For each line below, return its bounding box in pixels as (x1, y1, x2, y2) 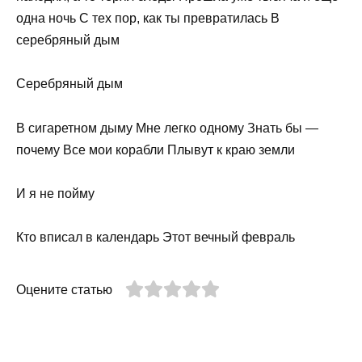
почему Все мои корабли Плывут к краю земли (16, 142, 295, 157)
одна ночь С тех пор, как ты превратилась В (16, 11, 280, 26)
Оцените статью (16, 282, 112, 297)
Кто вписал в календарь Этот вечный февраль (16, 229, 295, 244)
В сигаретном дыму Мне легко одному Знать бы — (16, 120, 318, 135)
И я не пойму (16, 186, 95, 200)
